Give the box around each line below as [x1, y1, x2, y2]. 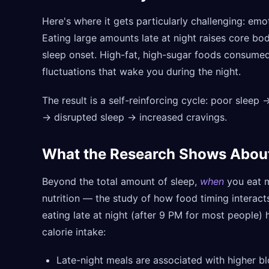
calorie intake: [42, 225, 106, 238]
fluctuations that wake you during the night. [42, 65, 241, 77]
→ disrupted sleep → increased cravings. [42, 110, 227, 123]
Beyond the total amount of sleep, [42, 175, 200, 187]
